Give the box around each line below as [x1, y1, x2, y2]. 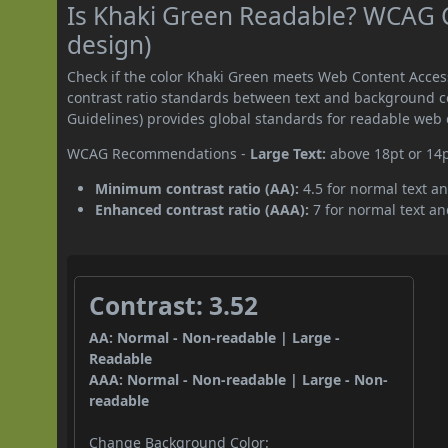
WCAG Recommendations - [67, 143, 251, 163]
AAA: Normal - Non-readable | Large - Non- [89, 369, 389, 389]
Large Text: [250, 143, 327, 163]
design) [67, 27, 152, 61]
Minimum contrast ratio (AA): [95, 178, 300, 198]
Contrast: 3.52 [89, 288, 259, 322]
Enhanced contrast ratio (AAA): [95, 199, 310, 219]
